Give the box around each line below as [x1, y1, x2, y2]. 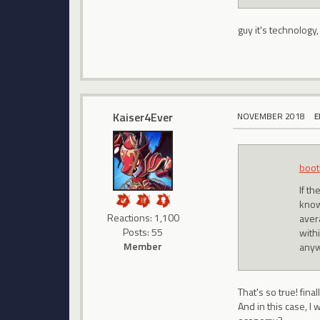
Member [124, 238, 163, 254]
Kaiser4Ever [113, 108, 174, 126]
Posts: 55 [123, 224, 164, 239]
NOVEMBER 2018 [237, 109, 306, 123]
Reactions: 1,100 [106, 209, 179, 225]
